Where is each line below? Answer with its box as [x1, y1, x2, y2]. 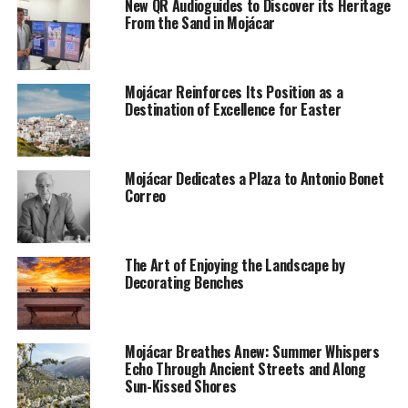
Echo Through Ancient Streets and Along [124, 358, 366, 381]
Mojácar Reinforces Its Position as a [124, 81, 343, 104]
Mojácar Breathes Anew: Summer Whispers [124, 341, 380, 363]
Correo [124, 185, 166, 208]
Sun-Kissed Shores [124, 375, 237, 398]
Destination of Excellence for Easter [124, 98, 342, 121]
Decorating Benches [124, 271, 245, 294]
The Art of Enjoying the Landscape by [124, 254, 345, 277]
